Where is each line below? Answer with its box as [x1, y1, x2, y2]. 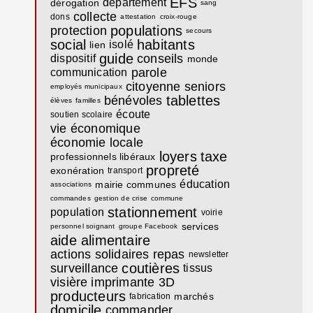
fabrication [129, 291, 171, 301]
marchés [174, 290, 214, 302]
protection [50, 23, 107, 38]
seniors [184, 79, 226, 94]
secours [186, 26, 212, 34]
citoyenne [125, 79, 181, 94]
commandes [50, 194, 91, 202]
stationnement [108, 204, 198, 220]
